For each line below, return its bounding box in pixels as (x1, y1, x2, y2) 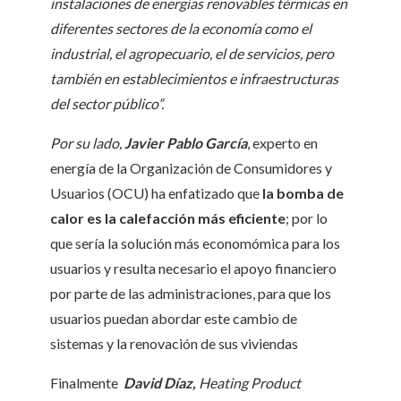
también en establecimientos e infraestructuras (50, 70, 338, 87)
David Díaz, (124, 374, 199, 391)
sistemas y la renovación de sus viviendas (50, 335, 298, 352)
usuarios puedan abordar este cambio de (50, 310, 297, 327)
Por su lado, (50, 134, 124, 151)
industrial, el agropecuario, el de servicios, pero (50, 45, 334, 62)
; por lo (286, 209, 328, 226)
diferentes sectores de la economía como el (50, 20, 311, 37)
